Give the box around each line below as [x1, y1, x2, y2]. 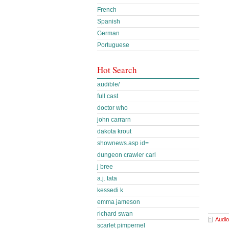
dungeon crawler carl [97, 151, 156, 158]
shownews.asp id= [97, 140, 149, 147]
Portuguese [97, 41, 129, 49]
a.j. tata [97, 175, 117, 182]
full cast [97, 93, 118, 100]
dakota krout [97, 128, 131, 135]
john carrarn [97, 116, 131, 123]
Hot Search [97, 64, 137, 76]
